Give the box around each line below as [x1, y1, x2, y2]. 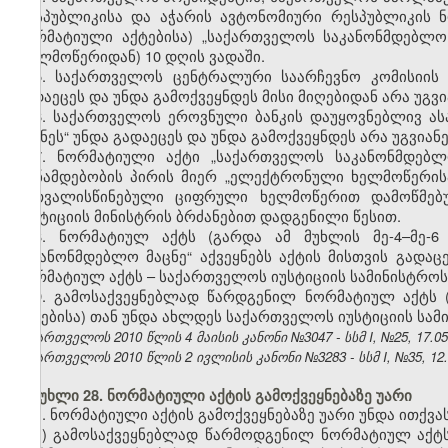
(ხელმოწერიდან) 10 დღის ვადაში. [15, 45, 265, 67]
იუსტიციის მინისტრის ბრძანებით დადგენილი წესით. [15, 205, 401, 227]
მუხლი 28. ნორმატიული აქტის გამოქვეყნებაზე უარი [15, 385, 412, 407]
